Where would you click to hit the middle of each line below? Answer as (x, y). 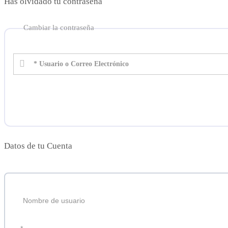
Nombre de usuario (54, 201)
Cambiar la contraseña (59, 28)
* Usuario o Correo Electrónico (81, 64)
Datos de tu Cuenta (38, 146)
